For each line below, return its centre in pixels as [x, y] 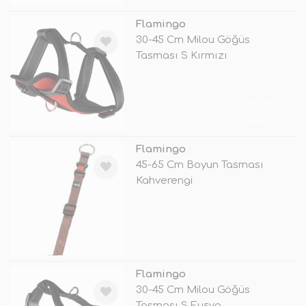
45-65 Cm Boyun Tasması [199, 165]
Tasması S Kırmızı [181, 55]
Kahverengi [164, 180]
